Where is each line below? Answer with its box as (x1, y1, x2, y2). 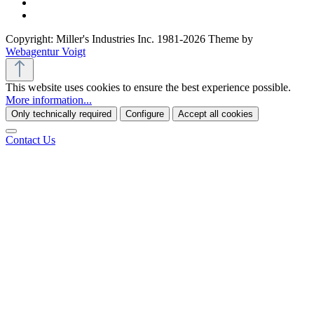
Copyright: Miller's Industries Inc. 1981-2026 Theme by (6, 33, 253, 46)
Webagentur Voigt (6, 46, 86, 58)
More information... (6, 94, 92, 107)
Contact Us (6, 134, 55, 146)
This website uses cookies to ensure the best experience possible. (6, 81, 291, 94)
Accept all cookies (178, 109, 253, 120)
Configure (125, 109, 164, 120)
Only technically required (11, 109, 111, 120)
